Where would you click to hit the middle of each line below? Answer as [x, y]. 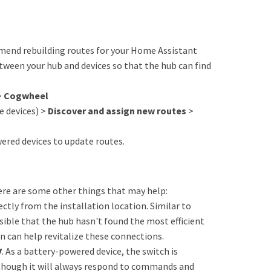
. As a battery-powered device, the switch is [90, 251]
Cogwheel [26, 96]
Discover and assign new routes [117, 111]
